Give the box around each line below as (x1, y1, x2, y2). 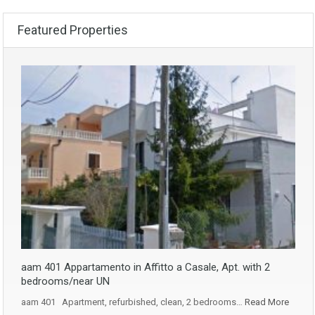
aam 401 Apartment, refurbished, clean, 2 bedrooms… (21, 296, 245, 307)
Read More (245, 296, 289, 307)
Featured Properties (18, 22, 128, 38)
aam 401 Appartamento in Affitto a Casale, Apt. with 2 (21, 260, 270, 274)
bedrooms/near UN (21, 274, 110, 288)
